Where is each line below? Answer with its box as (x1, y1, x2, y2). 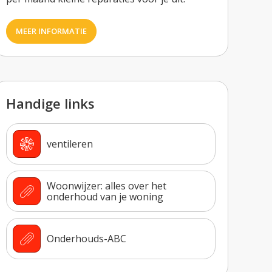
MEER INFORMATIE (23, 25, 87, 36)
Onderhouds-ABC (47, 232, 127, 246)
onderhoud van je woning (47, 190, 164, 204)
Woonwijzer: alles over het (47, 179, 167, 193)
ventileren (47, 137, 93, 151)
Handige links (6, 93, 95, 112)
